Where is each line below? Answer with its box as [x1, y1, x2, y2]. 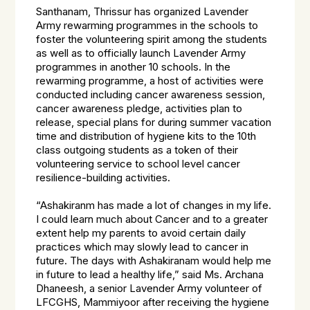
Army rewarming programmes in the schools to [36, 19, 259, 32]
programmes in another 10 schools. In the [36, 61, 231, 73]
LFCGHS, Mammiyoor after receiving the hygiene [36, 296, 270, 309]
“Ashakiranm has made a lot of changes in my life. [36, 199, 272, 212]
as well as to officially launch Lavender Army [36, 47, 246, 60]
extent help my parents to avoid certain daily [36, 227, 246, 239]
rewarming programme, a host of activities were [36, 75, 264, 87]
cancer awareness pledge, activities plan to [36, 102, 243, 115]
